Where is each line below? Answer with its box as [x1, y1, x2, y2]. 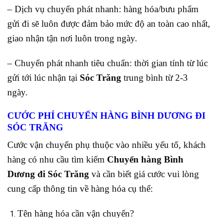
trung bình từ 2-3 [121, 73, 188, 83]
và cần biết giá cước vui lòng [91, 169, 199, 180]
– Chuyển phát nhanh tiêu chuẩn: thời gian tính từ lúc [7, 58, 208, 69]
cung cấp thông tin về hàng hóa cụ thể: [7, 183, 153, 194]
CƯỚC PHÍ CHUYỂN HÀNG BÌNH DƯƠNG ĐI [7, 110, 205, 121]
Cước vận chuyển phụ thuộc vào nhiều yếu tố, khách [7, 140, 206, 150]
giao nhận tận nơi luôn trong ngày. [7, 33, 140, 44]
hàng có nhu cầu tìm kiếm [7, 154, 107, 165]
